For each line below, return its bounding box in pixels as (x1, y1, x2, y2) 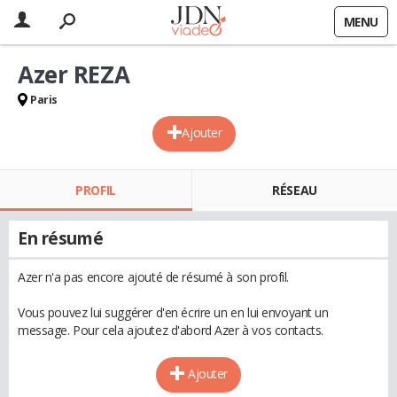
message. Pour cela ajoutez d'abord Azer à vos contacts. (18, 322, 323, 339)
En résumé (18, 227, 104, 250)
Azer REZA (18, 58, 130, 90)
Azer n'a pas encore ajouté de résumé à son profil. (18, 269, 289, 285)
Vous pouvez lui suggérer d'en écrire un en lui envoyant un (18, 304, 329, 321)
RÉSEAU (272, 182, 317, 198)
